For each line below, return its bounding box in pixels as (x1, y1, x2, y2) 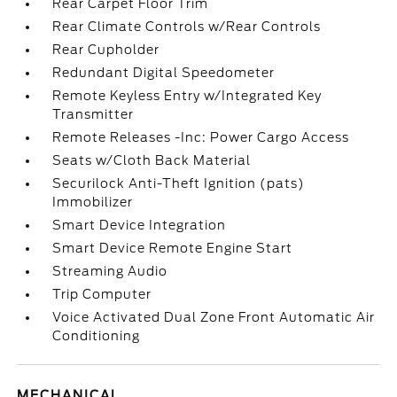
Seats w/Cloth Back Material (52, 153, 252, 167)
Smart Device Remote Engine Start (52, 241, 293, 255)
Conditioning (52, 329, 141, 343)
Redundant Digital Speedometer (52, 66, 276, 80)
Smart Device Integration (52, 218, 227, 232)
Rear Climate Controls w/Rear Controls (52, 19, 322, 34)
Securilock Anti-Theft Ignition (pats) (52, 176, 306, 191)
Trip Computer (52, 287, 152, 301)
